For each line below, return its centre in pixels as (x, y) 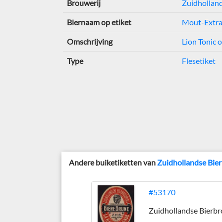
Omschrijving (89, 41)
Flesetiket (198, 61)
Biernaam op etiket (99, 22)
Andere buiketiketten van (113, 163)
